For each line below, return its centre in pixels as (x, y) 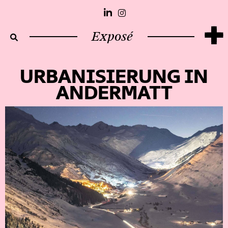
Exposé (112, 36)
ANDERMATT (114, 93)
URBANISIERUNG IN (114, 77)
